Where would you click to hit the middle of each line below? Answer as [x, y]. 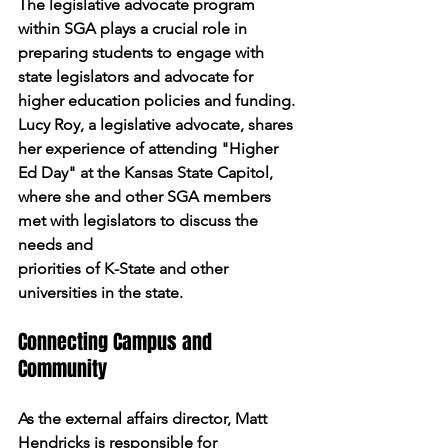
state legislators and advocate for [137, 76]
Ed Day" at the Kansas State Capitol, [147, 172]
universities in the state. [100, 292]
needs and [55, 244]
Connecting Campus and [117, 341]
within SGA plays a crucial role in [134, 28]
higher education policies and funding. [158, 100]
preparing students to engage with [143, 52]
